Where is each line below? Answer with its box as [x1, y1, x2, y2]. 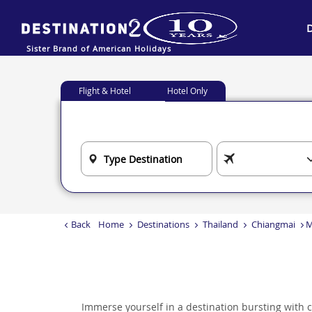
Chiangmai [251, 218, 295, 231]
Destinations [137, 218, 189, 231]
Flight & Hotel [79, 85, 131, 96]
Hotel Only [167, 85, 208, 96]
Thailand [203, 218, 238, 231]
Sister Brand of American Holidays [26, 42, 171, 54]
